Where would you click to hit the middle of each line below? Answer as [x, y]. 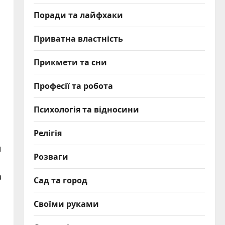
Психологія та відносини [86, 109]
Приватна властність [78, 38]
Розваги [51, 156]
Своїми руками [66, 203]
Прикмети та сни [70, 62]
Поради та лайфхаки [78, 15]
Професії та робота [73, 85]
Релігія [47, 133]
